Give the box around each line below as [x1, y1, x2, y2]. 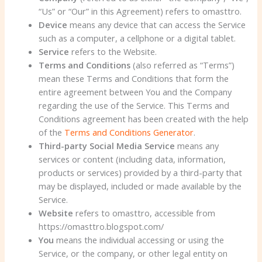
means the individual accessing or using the [54, 233, 225, 246]
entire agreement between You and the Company [39, 85, 232, 98]
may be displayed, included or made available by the [39, 180, 242, 192]
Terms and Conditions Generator [64, 126, 194, 138]
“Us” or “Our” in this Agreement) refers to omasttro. [39, 5, 242, 17]
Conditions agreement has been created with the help [39, 112, 249, 125]
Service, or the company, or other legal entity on [39, 247, 228, 259]
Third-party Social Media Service [39, 139, 175, 151]
